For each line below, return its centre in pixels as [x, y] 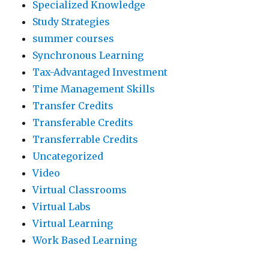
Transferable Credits [83, 123]
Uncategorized [68, 156]
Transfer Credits [73, 106]
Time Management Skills [94, 89]
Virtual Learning [73, 224]
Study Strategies [71, 22]
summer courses [74, 39]
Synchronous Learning [88, 56]
